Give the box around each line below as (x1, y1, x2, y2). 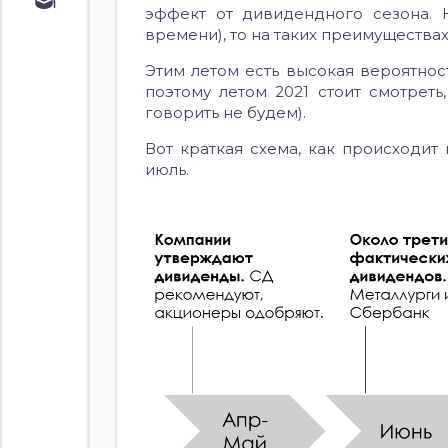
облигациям (69, 39, 175, 58)
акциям (69, 81, 135, 100)
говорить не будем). (145, 103, 306, 122)
